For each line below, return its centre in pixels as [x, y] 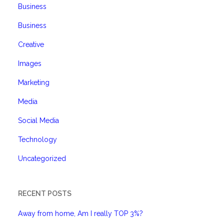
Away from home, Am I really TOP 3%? [80, 213]
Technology [37, 139]
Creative [31, 44]
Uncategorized [42, 158]
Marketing [34, 82]
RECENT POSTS [45, 193]
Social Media [38, 120]
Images [30, 63]
